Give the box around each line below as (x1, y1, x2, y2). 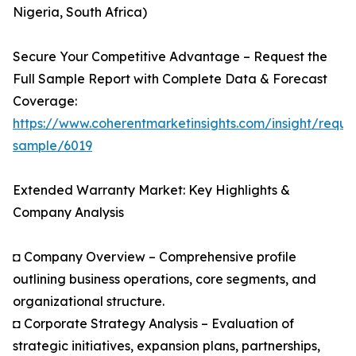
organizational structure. (13, 293, 164, 310)
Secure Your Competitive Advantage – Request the (13, 48, 327, 65)
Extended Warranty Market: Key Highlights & (13, 182, 290, 199)
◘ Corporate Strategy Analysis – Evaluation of (13, 315, 294, 332)
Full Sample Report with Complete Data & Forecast (13, 71, 327, 87)
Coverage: (13, 93, 77, 110)
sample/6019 (13, 137, 92, 154)
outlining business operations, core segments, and (13, 271, 316, 288)
